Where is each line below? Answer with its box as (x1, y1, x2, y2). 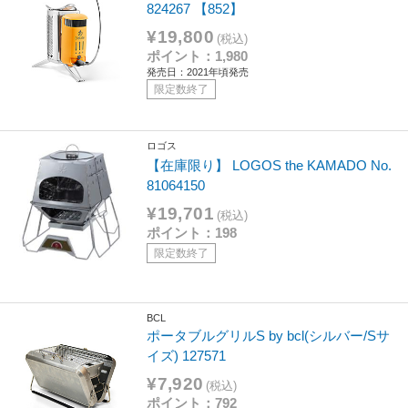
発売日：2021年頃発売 (147, 66, 250, 77)
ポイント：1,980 (147, 47, 249, 64)
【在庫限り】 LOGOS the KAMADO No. (147, 157, 393, 173)
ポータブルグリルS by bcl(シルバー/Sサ (147, 327, 391, 343)
